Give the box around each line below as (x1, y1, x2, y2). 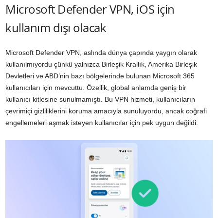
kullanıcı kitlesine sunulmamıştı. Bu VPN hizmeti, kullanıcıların (5, 95, 195, 104)
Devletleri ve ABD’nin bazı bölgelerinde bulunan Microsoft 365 (5, 72, 195, 80)
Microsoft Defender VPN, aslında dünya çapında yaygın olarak (5, 49, 197, 57)
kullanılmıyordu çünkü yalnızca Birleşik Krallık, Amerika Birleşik (5, 60, 197, 69)
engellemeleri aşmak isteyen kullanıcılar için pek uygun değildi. (5, 119, 198, 127)
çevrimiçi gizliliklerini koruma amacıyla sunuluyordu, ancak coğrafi (5, 107, 207, 115)
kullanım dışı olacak (5, 19, 107, 36)
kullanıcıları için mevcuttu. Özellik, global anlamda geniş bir (5, 84, 186, 92)
